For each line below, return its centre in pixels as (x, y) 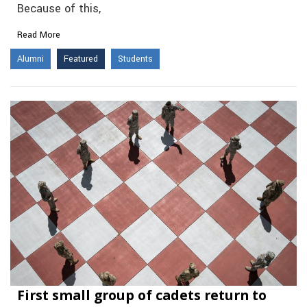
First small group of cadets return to (142, 295)
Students (135, 59)
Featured (81, 59)
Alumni (30, 59)
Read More (39, 35)
